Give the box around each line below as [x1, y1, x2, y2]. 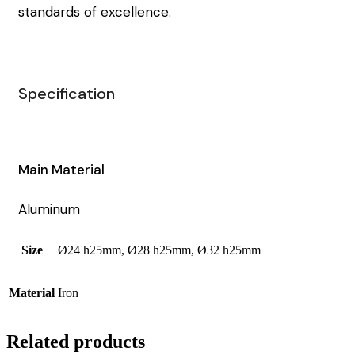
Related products [6, 330, 145, 352]
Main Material [18, 160, 105, 178]
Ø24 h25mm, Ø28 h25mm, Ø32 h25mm [58, 242, 261, 257]
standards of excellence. [18, 3, 171, 21]
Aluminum [18, 200, 80, 218]
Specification [18, 82, 115, 104]
